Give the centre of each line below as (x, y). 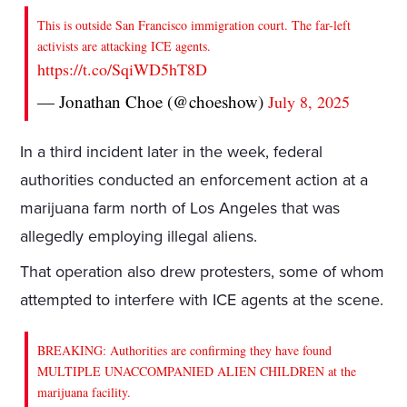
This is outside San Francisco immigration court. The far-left (194, 25)
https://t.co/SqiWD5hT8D (123, 69)
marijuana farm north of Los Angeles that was (180, 208)
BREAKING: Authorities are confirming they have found (185, 351)
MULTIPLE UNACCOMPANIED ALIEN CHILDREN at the (197, 372)
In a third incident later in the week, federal (172, 152)
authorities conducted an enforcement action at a (194, 180)
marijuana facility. (84, 392)
